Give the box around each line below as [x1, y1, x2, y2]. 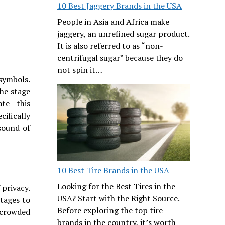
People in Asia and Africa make [57, 16, 170, 27]
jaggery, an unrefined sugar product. [57, 28, 190, 39]
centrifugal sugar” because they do [57, 52, 183, 63]
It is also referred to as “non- [57, 40, 164, 51]
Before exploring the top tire [57, 204, 163, 216]
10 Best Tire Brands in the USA [57, 164, 170, 176]
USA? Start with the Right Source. [57, 192, 180, 204]
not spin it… [57, 64, 103, 75]
